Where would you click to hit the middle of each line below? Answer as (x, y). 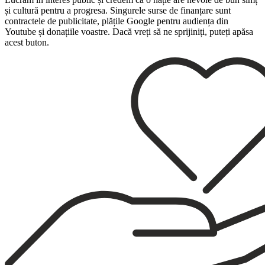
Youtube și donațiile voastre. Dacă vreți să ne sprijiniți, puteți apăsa (129, 32)
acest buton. (27, 42)
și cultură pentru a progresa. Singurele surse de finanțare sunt (118, 10)
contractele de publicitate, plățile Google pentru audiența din (117, 21)
